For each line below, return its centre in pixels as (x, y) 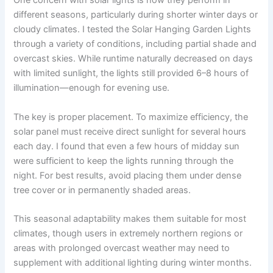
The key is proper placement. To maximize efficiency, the (131, 117)
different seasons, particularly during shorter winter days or (136, 15)
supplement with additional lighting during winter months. (133, 263)
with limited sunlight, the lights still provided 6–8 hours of (131, 73)
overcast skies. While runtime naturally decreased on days (133, 59)
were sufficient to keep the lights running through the (124, 161)
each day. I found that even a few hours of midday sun (127, 146)
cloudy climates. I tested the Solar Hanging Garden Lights (133, 30)
